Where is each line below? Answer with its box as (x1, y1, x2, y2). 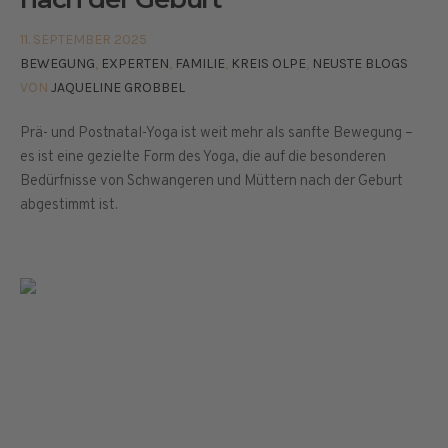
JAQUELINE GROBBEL (51, 79, 185, 97)
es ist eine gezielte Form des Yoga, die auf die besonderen (20, 148, 386, 168)
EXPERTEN (101, 55, 169, 73)
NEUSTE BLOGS (312, 55, 408, 73)
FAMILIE (175, 55, 225, 73)
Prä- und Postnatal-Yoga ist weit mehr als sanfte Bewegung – (20, 124, 413, 144)
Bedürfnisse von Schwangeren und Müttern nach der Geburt (20, 172, 403, 192)
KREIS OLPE (231, 55, 306, 73)
